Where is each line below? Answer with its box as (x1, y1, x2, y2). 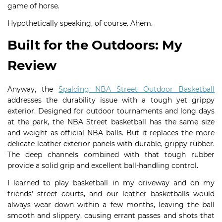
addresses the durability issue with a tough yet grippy (7, 96, 215, 105)
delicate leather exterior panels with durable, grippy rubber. (7, 139, 215, 148)
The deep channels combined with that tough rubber (7, 150, 215, 159)
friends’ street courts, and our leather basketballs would (7, 189, 215, 198)
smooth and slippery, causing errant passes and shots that (7, 211, 215, 220)
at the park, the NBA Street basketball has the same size (7, 117, 215, 126)
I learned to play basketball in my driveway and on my (7, 178, 215, 187)
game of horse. (7, 1, 59, 10)
